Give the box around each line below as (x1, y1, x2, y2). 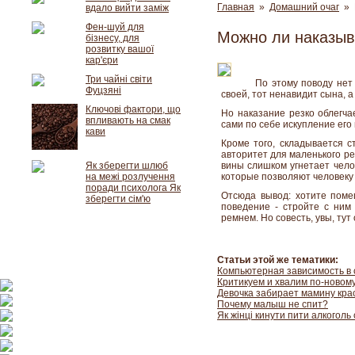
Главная (217, 2, 254, 13)
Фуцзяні (86, 85, 121, 96)
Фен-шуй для (86, 21, 144, 32)
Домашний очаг (269, 2, 339, 13)
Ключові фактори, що (86, 104, 181, 115)
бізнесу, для (86, 32, 139, 44)
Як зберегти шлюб (86, 160, 168, 171)
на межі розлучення (86, 171, 175, 182)
